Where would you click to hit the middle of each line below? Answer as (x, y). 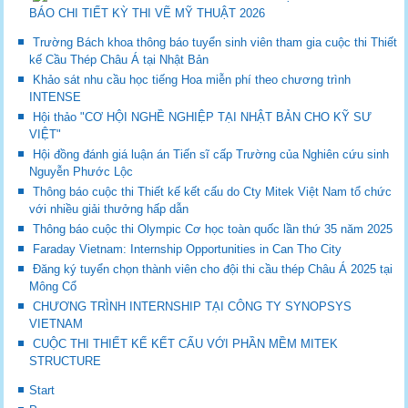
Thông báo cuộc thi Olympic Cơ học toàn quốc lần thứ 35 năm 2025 (213, 229)
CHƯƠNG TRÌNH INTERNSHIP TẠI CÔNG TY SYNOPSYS (193, 307)
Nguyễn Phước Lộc (82, 172)
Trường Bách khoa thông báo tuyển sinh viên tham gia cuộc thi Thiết (215, 43)
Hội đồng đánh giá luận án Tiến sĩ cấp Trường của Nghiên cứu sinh (211, 155)
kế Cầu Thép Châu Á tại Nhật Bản (119, 60)
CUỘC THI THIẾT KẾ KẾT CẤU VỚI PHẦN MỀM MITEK (186, 344)
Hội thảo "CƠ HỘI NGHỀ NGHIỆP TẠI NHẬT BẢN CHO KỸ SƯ (203, 117)
